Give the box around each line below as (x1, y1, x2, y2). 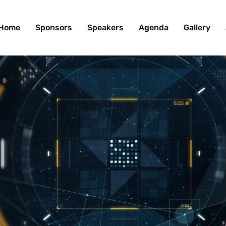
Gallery (183, 23, 210, 32)
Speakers (87, 23, 124, 32)
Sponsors (35, 23, 72, 32)
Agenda (138, 23, 168, 32)
